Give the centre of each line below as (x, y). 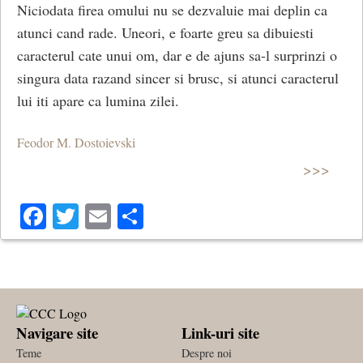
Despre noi (207, 353)
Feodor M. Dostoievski (76, 143)
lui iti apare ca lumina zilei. (98, 100)
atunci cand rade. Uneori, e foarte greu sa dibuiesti (165, 32)
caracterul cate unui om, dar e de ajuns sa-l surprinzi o (177, 55)
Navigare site (57, 333)
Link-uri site (220, 333)
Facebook (96, 216)
